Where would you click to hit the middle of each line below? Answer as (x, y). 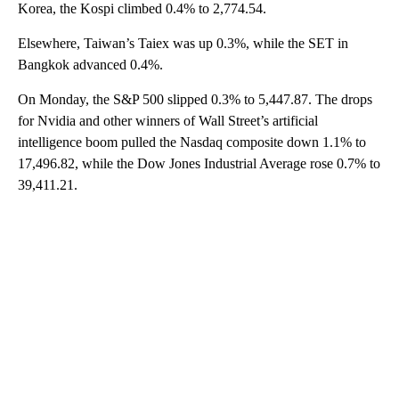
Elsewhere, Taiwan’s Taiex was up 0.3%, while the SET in (183, 43)
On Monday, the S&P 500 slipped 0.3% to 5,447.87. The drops (195, 99)
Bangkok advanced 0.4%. (90, 64)
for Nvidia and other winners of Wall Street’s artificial (168, 120)
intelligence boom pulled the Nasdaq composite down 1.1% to (192, 142)
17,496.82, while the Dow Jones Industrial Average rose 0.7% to (199, 163)
